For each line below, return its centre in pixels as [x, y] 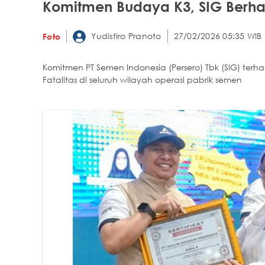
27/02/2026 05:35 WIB [218, 36]
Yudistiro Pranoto [125, 35]
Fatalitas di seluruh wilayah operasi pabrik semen [142, 80]
